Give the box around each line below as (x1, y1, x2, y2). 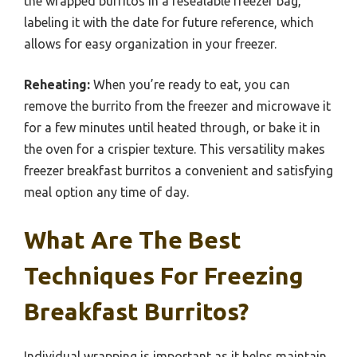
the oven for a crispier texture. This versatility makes (24, 141, 325, 156)
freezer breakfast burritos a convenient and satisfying (24, 163, 333, 178)
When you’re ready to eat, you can (90, 76, 290, 92)
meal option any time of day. (24, 184, 189, 199)
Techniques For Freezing (24, 261, 304, 289)
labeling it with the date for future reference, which (24, 14, 314, 29)
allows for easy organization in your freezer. (24, 36, 277, 51)
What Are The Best (24, 226, 241, 253)
